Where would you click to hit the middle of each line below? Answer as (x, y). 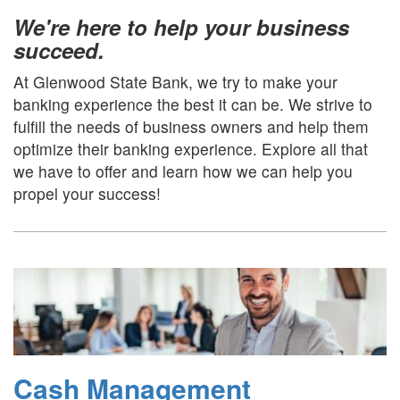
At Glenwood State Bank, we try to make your (175, 82)
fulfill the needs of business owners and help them (191, 126)
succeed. (59, 50)
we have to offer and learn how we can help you (183, 171)
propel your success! (87, 193)
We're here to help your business (181, 27)
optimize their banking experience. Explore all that (191, 149)
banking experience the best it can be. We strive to (193, 104)
